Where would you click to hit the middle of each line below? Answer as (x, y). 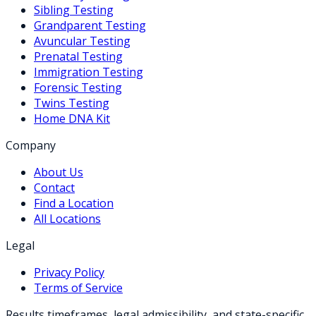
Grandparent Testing (90, 25)
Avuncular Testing (82, 41)
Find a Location (74, 203)
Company (31, 145)
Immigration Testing (89, 72)
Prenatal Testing (78, 56)
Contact (54, 187)
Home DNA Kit (72, 118)
